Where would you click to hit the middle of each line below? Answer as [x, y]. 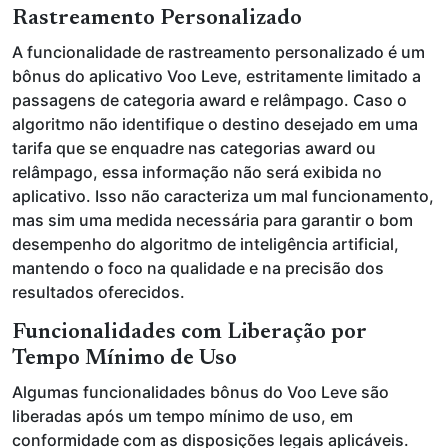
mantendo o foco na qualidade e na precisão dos [198, 268]
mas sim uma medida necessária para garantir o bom [212, 220]
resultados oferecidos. [98, 292]
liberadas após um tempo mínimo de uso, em [182, 416]
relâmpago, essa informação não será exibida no [197, 172]
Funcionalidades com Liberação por [189, 333]
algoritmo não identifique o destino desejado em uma [215, 124]
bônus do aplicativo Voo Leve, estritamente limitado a [216, 76]
